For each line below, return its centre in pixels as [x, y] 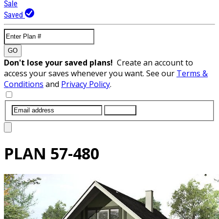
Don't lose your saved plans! [60, 62]
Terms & [192, 73]
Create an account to [155, 62]
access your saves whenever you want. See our [90, 73]
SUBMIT [120, 110]
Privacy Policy [86, 84]
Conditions [24, 84]
